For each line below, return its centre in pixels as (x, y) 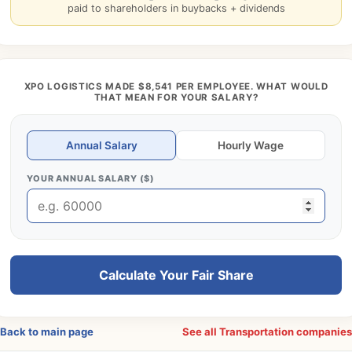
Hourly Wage (251, 145)
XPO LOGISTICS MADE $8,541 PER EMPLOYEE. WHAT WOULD (176, 86)
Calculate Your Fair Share (176, 275)
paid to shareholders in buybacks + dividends (176, 8)
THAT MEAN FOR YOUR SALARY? (176, 97)
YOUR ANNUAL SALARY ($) (91, 178)
